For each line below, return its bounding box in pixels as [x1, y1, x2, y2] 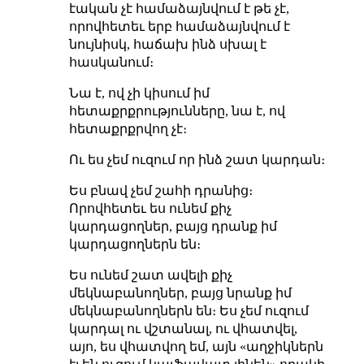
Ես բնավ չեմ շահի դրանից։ [68, 183, 253, 197]
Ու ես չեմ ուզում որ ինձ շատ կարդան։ [68, 152, 325, 167]
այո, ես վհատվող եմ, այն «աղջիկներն [68, 339, 323, 353]
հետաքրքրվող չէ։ [68, 121, 187, 136]
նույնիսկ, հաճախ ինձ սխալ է [68, 37, 266, 51]
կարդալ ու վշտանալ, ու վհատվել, [68, 321, 297, 336]
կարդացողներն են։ [68, 236, 201, 251]
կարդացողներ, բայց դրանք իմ [68, 219, 277, 233]
